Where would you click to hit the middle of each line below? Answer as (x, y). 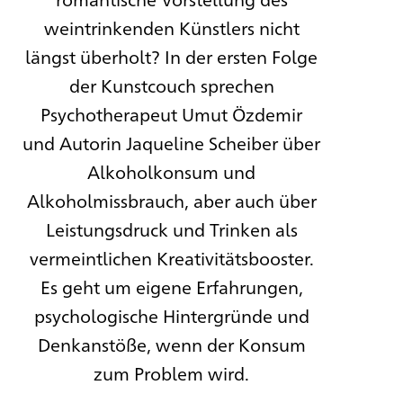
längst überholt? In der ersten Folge (172, 57)
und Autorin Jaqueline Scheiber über (172, 143)
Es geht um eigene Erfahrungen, (171, 287)
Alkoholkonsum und (172, 172)
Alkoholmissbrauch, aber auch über (171, 201)
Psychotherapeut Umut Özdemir (172, 114)
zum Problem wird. (172, 373)
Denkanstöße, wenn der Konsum (171, 345)
